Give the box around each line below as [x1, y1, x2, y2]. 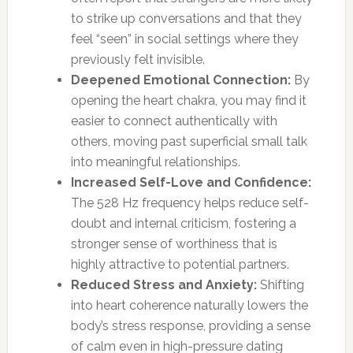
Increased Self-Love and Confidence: [70, 174, 311, 190]
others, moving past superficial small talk [70, 133, 307, 149]
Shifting [256, 277, 304, 292]
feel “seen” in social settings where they [70, 31, 299, 46]
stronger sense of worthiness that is [70, 236, 277, 251]
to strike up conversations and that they [70, 10, 302, 26]
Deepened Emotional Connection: [70, 72, 291, 87]
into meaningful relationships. [70, 154, 240, 169]
